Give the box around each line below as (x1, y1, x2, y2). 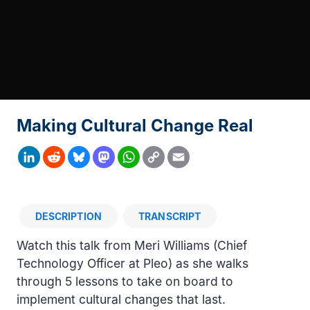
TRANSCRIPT (138, 210, 201, 222)
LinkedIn (7, 150, 51, 164)
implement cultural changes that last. (17, 291, 226, 307)
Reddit (37, 150, 71, 164)
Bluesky (59, 150, 99, 164)
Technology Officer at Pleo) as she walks (17, 255, 248, 271)
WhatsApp (102, 150, 156, 164)
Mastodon (77, 150, 130, 164)
